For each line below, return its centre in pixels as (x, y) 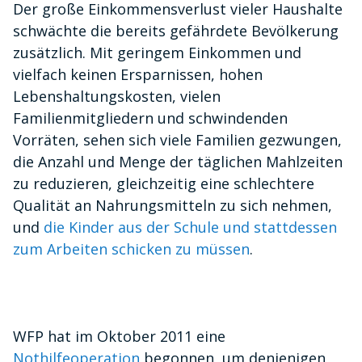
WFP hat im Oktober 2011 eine (119, 337)
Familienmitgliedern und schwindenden (150, 118)
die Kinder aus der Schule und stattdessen (190, 227)
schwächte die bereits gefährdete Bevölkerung (176, 31)
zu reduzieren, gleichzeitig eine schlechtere (164, 184)
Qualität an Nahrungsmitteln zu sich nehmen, (173, 206)
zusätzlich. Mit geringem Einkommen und (157, 53)
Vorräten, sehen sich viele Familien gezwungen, (177, 140)
